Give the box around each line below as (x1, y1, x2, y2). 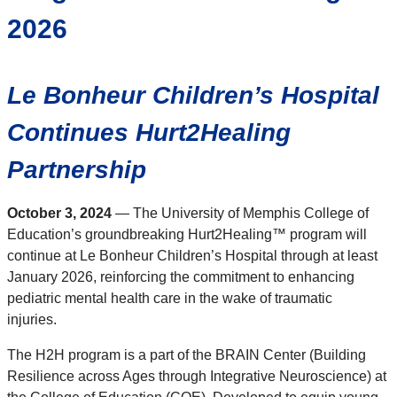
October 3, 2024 (7, 206, 115, 222)
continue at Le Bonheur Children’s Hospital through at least (7, 248, 378, 264)
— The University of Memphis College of (115, 206, 369, 222)
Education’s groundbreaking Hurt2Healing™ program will (7, 227, 367, 243)
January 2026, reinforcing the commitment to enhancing (7, 269, 354, 285)
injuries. (7, 312, 60, 328)
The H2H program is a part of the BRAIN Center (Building (7, 347, 366, 363)
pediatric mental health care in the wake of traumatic (7, 291, 332, 307)
